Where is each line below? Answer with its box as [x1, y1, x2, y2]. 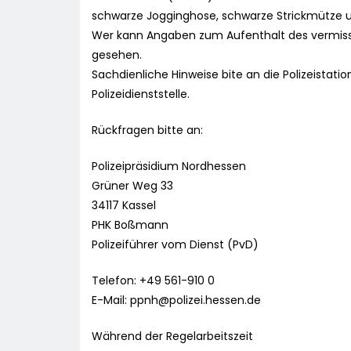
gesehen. [92, 47, 142, 63]
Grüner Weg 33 [92, 178, 173, 194]
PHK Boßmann [92, 217, 168, 233]
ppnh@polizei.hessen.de [130, 292, 261, 309]
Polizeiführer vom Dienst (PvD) [92, 237, 259, 253]
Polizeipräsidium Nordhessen [92, 158, 246, 175]
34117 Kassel [92, 197, 156, 214]
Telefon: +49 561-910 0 [92, 273, 215, 289]
